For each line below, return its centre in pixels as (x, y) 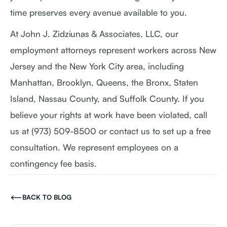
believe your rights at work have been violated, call (109, 115)
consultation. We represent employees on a (94, 147)
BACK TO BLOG (47, 197)
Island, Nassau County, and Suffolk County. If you (107, 99)
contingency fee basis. (53, 163)
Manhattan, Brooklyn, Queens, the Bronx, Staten (104, 82)
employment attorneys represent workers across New (113, 50)
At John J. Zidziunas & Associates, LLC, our (94, 34)
